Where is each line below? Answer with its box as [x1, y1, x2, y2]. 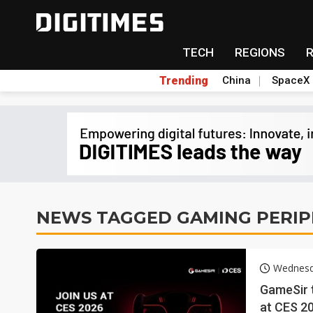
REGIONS [234, 45, 285, 59]
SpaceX [271, 74, 310, 87]
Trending [159, 73, 208, 87]
